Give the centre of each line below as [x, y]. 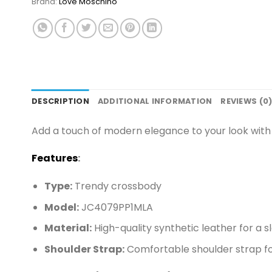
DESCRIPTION [60, 101]
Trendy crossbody [117, 186]
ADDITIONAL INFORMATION [155, 101]
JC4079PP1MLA [116, 207]
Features [55, 158]
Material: [68, 228]
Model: [61, 207]
